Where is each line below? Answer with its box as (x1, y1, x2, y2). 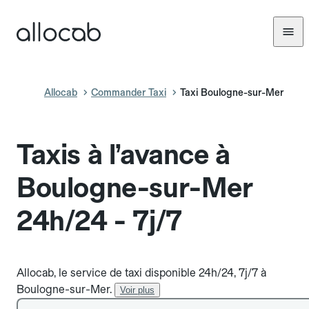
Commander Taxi (91, 87, 166, 98)
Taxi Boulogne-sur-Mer (180, 87, 283, 98)
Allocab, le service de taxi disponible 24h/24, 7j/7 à (17, 266, 266, 279)
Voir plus (120, 285, 154, 295)
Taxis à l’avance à (17, 138, 230, 171)
